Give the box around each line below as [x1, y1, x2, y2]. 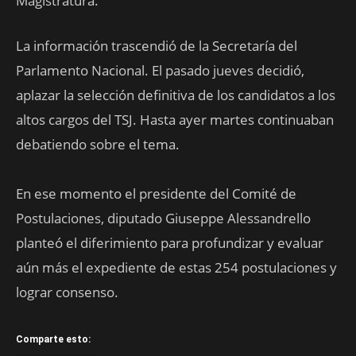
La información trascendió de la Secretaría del [16, 37, 297, 55]
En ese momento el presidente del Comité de [16, 184, 296, 203]
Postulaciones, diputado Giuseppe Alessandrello [16, 209, 311, 227]
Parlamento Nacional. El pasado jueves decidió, [16, 61, 304, 79]
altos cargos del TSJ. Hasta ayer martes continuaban [16, 110, 334, 129]
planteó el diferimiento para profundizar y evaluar [16, 234, 323, 252]
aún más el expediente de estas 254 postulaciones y [16, 258, 337, 277]
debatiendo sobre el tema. [16, 135, 180, 153]
